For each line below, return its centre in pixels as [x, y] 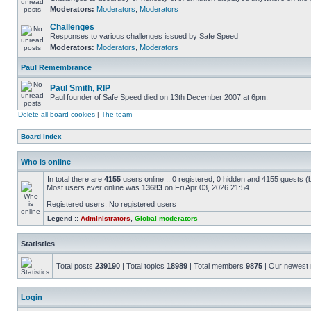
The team [117, 114]
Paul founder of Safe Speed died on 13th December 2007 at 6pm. [159, 97]
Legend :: [64, 218]
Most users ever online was [94, 187]
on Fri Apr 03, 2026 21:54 [206, 187]
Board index [41, 136]
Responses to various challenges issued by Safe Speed [144, 36]
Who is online [46, 162]
